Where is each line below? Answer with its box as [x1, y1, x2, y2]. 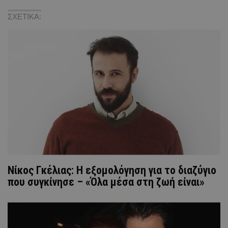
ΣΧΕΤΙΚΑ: [8, 12, 41, 21]
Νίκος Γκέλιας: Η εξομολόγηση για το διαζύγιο [8, 163, 216, 177]
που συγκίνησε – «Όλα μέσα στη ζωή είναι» [8, 175, 205, 188]
